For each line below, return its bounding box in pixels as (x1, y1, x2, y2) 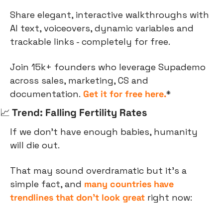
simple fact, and (10, 178, 84, 190)
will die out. (10, 139, 60, 151)
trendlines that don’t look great (10, 192, 145, 204)
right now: (145, 192, 192, 204)
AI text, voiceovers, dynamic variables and (10, 22, 194, 34)
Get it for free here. (83, 88, 166, 100)
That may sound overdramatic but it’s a (10, 165, 187, 177)
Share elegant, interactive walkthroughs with (10, 9, 209, 21)
